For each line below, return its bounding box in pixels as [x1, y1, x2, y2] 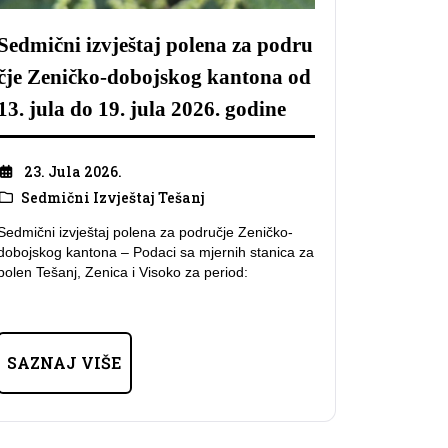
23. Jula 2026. [23, 161, 122, 181]
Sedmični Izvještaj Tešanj [20, 187, 205, 207]
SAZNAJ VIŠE [7, 352, 122, 374]
